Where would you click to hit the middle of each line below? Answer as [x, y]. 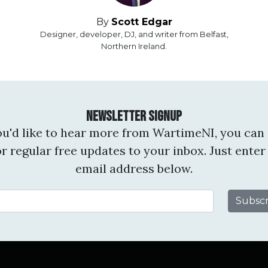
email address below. [134, 169]
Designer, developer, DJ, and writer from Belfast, [134, 35]
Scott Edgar [141, 22]
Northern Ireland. [134, 47]
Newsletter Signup [134, 117]
